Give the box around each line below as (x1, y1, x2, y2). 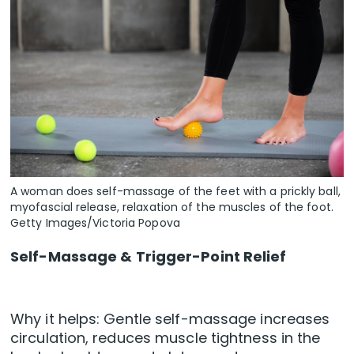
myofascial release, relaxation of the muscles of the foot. (10, 198, 333, 215)
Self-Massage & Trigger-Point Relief (10, 246, 287, 266)
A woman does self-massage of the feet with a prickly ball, (10, 183, 341, 199)
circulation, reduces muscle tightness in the (10, 327, 321, 348)
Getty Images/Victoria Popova (10, 214, 180, 231)
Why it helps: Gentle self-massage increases (10, 308, 330, 329)
